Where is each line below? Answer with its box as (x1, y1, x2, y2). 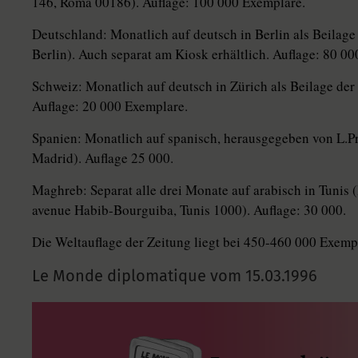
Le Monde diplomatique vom (32, 266, 245, 285)
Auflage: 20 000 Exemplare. (32, 97, 188, 115)
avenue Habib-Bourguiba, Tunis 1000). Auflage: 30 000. (32, 201, 346, 219)
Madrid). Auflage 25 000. (32, 149, 173, 167)
